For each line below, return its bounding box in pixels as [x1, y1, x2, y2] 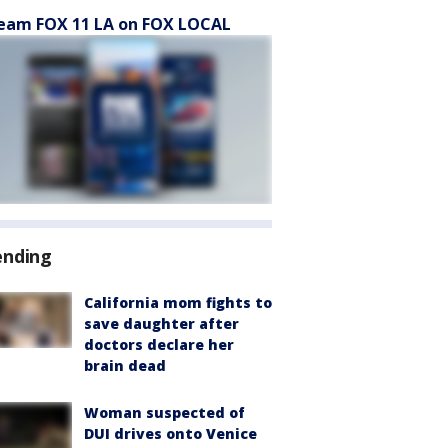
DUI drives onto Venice [84, 424, 257, 443]
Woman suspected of [84, 403, 245, 422]
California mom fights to [84, 293, 272, 312]
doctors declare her [84, 335, 234, 354]
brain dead [84, 356, 166, 375]
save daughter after [84, 314, 239, 333]
